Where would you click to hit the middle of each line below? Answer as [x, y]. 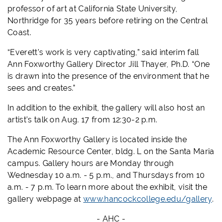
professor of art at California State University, [93, 9]
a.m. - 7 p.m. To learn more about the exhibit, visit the [107, 187]
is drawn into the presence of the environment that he [108, 76]
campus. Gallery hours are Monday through [91, 164]
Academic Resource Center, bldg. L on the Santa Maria [111, 152]
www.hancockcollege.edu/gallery [148, 199]
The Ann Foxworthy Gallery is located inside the [97, 140]
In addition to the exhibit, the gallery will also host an [106, 108]
